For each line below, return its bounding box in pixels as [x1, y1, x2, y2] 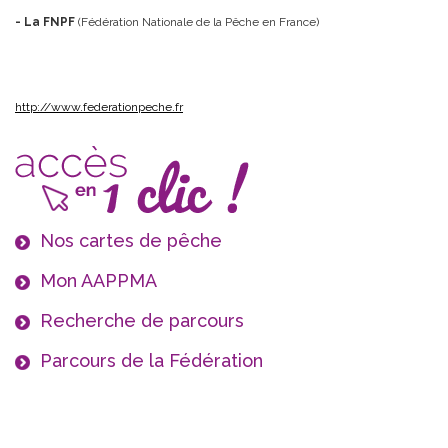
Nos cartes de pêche [40, 230, 222, 251]
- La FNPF [15, 15, 78, 29]
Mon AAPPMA [40, 270, 157, 291]
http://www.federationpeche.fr [15, 100, 183, 114]
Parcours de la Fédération [40, 350, 263, 371]
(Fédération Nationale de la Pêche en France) [78, 15, 319, 29]
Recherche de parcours [40, 310, 244, 331]
